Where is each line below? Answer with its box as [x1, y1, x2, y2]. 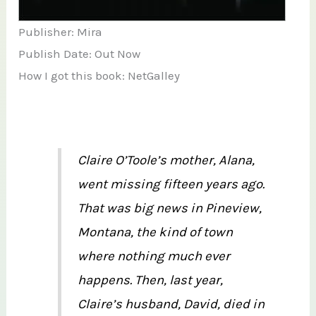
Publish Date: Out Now [18, 47, 141, 61]
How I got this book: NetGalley [18, 68, 181, 83]
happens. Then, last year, [77, 272, 223, 288]
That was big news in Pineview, [77, 200, 262, 216]
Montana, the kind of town [77, 224, 233, 240]
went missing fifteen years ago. [77, 176, 265, 192]
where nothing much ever [77, 248, 230, 264]
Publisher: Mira [18, 25, 103, 39]
